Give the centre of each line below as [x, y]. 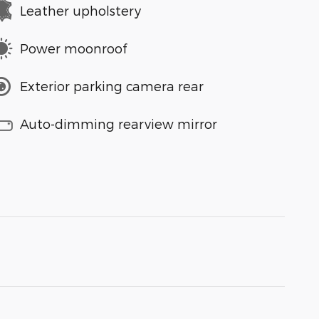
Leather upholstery [80, 11]
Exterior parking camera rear [112, 86]
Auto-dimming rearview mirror [119, 124]
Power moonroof [73, 48]
